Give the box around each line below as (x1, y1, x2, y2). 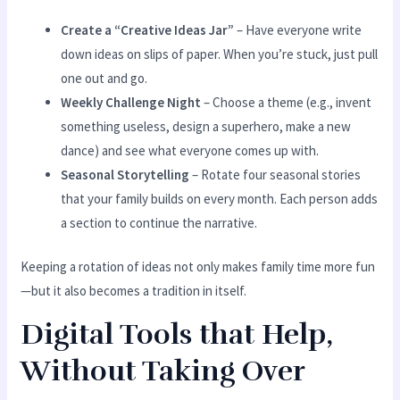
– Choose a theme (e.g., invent (201, 93, 372, 111)
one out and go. (61, 69, 148, 87)
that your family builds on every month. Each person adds (61, 189, 379, 207)
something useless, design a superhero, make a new (61, 117, 352, 135)
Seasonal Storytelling (61, 165, 190, 183)
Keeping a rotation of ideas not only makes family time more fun (21, 258, 376, 276)
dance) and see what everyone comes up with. (61, 141, 320, 159)
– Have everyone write (234, 21, 362, 38)
